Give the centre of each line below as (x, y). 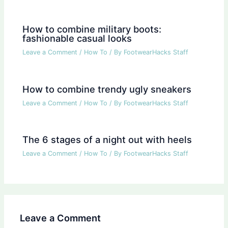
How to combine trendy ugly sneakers (107, 89)
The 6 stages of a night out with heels (107, 140)
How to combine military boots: (92, 29)
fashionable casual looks (77, 38)
